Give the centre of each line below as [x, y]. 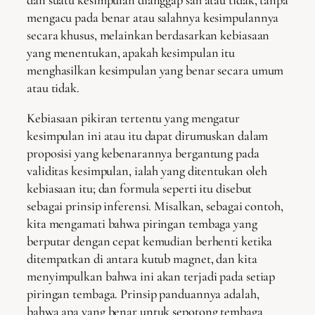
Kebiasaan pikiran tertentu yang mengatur [133, 118]
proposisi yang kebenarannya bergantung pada [143, 154]
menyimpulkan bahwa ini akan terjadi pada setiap [151, 277]
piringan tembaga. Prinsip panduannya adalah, [143, 294]
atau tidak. [53, 88]
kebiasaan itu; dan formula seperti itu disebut [140, 189]
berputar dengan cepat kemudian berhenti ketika [150, 242]
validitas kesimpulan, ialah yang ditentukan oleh [147, 171]
